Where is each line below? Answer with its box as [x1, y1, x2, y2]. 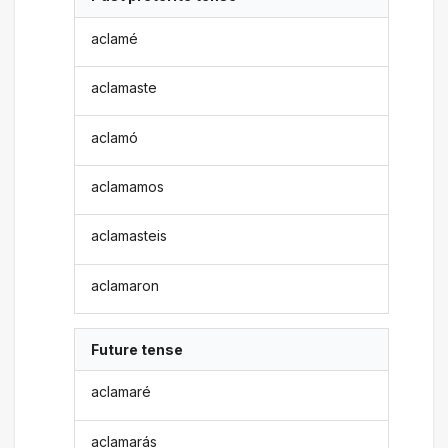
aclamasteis [91, 227, 168, 245]
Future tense [91, 341, 184, 359]
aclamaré [91, 383, 152, 401]
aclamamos [91, 177, 165, 195]
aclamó [91, 128, 139, 146]
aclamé [91, 29, 139, 47]
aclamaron [91, 276, 160, 294]
